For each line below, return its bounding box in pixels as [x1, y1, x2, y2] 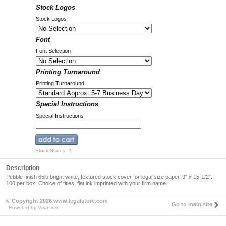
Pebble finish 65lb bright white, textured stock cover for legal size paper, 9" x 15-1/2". [6, 173, 212, 180]
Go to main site [172, 201, 212, 207]
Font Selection [36, 47, 71, 54]
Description [6, 164, 39, 172]
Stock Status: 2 [35, 147, 71, 153]
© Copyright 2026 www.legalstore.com [6, 197, 108, 204]
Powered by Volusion [9, 204, 58, 210]
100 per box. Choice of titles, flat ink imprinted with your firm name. [6, 180, 167, 186]
